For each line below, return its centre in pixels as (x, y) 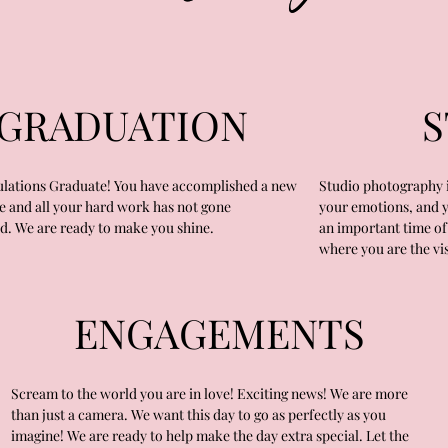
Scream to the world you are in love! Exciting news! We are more (209, 394)
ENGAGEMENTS (220, 333)
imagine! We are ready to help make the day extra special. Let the (209, 436)
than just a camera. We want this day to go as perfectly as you (198, 415)
